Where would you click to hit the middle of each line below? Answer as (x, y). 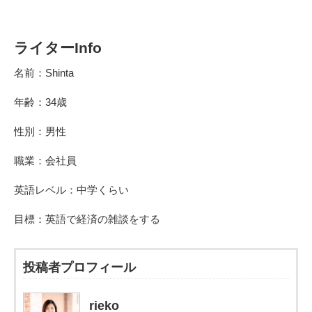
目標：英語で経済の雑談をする (87, 219)
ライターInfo (58, 48)
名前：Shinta (44, 73)
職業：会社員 (45, 161)
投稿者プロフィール (79, 268)
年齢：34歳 (40, 102)
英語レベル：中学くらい (71, 190)
